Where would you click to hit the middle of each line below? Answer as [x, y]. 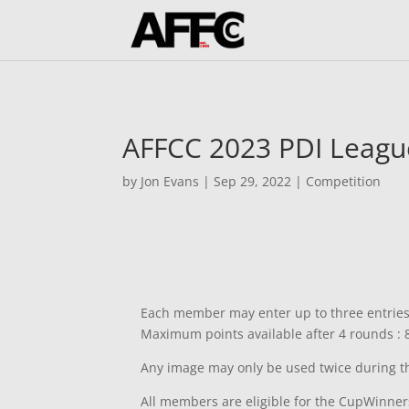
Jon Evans [170, 181]
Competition [344, 181]
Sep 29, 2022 [253, 181]
